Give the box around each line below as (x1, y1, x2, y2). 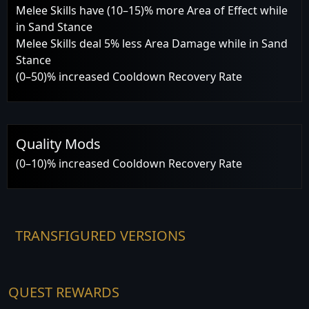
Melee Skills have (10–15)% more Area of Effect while (16, 2, 288, 18)
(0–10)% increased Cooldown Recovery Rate (16, 155, 242, 171)
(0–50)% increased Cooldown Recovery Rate (16, 68, 242, 84)
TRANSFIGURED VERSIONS (15, 226, 186, 245)
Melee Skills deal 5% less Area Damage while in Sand (16, 35, 288, 51)
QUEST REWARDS (8, 282, 119, 301)
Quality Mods (16, 134, 101, 153)
